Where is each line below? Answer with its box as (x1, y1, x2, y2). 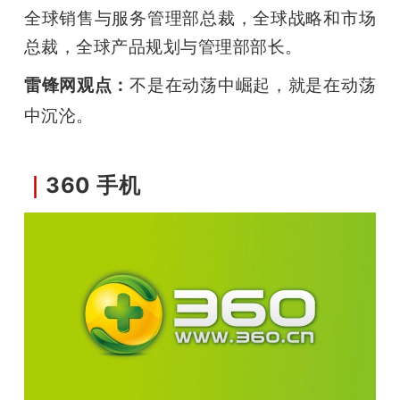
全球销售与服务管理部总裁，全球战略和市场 (23, 7, 377, 29)
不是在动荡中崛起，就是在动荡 (129, 74, 377, 96)
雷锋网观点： (23, 74, 130, 96)
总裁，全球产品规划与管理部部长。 (23, 36, 303, 58)
